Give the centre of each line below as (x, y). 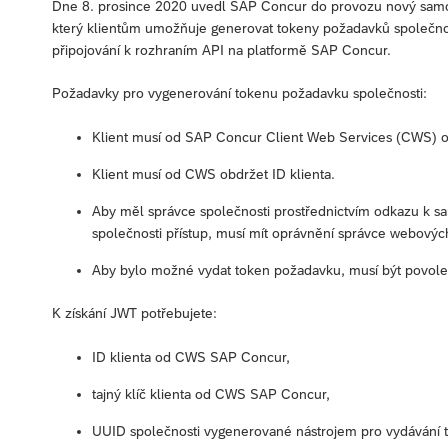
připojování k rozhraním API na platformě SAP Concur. (221, 49)
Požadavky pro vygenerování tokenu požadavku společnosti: (239, 92)
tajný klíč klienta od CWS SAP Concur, (211, 393)
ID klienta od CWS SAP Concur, (191, 356)
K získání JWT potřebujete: (134, 312)
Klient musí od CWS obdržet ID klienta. (213, 173)
